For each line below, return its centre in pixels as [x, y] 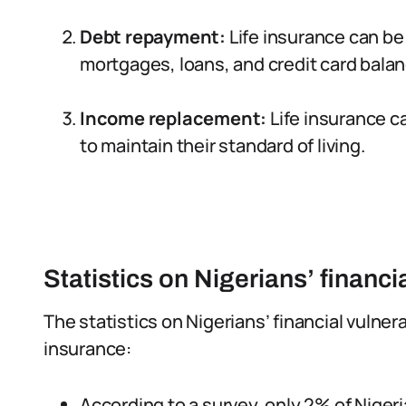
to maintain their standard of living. [222, 145]
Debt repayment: [153, 37]
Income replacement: [174, 118]
